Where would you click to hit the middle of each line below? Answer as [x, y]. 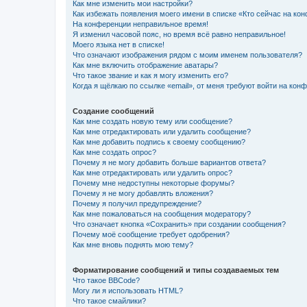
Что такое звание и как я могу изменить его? [150, 75]
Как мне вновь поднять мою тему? [133, 244]
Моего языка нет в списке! [119, 44]
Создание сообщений [113, 111]
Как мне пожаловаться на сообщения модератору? [162, 213]
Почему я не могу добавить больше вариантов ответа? [169, 162]
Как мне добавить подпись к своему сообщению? [159, 142]
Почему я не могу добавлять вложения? [143, 193]
